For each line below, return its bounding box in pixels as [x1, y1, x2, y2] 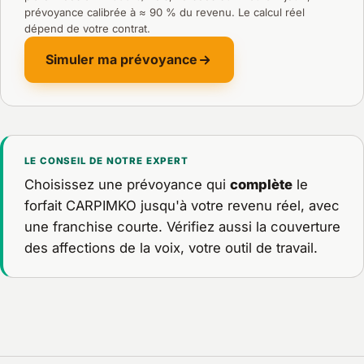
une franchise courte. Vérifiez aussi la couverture [24, 219, 340, 236]
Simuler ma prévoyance [45, 51, 198, 68]
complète [229, 176, 292, 193]
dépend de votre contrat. [24, 21, 150, 35]
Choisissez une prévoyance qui [24, 176, 230, 193]
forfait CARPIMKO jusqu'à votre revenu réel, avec [24, 197, 340, 214]
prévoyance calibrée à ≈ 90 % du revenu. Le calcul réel [24, 5, 305, 19]
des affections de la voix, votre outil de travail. [24, 240, 318, 257]
